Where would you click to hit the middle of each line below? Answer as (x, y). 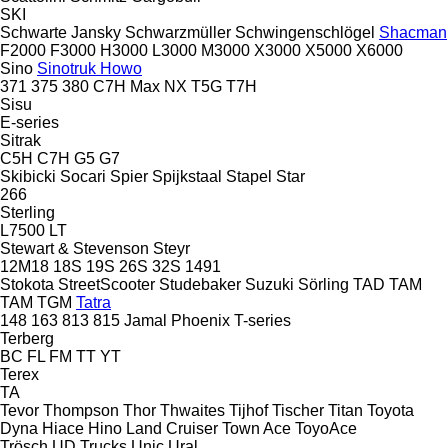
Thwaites (192, 410)
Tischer (298, 410)
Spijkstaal (187, 176)
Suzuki (269, 284)
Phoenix (200, 320)
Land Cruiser (172, 428)
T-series (262, 320)
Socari (83, 176)
